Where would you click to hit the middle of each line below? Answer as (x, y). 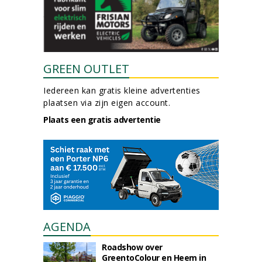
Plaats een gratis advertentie (102, 120)
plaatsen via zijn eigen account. (107, 103)
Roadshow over (132, 247)
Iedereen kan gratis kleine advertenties (122, 90)
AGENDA (67, 227)
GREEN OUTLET (86, 69)
